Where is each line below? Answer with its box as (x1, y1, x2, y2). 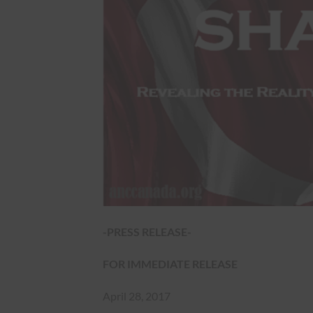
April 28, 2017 (103, 289, 170, 303)
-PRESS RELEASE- (103, 225, 191, 239)
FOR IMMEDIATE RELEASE (103, 256, 238, 270)
